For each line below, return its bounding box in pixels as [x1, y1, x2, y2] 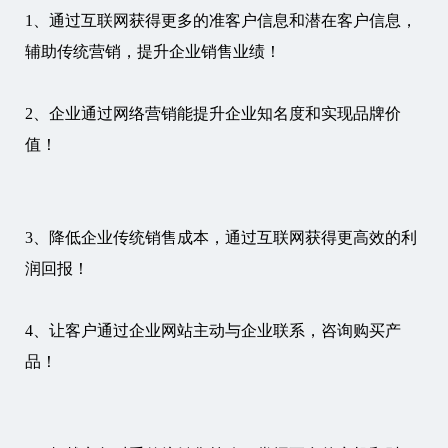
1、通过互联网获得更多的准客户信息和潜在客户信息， [25, 12, 417, 29]
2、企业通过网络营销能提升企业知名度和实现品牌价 [25, 105, 401, 122]
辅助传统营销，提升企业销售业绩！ [25, 43, 281, 60]
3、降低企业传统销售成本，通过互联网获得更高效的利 [25, 229, 417, 246]
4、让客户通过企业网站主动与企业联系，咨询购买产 [25, 322, 401, 339]
